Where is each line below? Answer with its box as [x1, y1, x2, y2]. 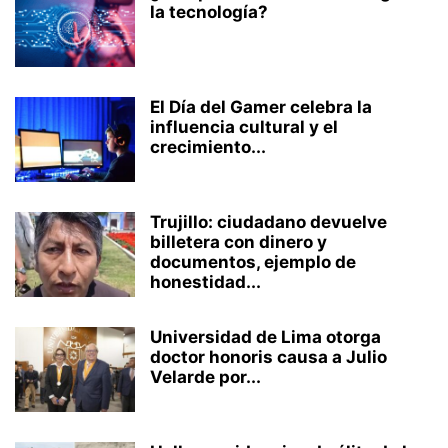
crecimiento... [150, 137, 266, 158]
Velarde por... [150, 367, 261, 388]
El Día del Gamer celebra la [150, 97, 372, 118]
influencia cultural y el [150, 117, 338, 138]
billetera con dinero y [150, 232, 327, 253]
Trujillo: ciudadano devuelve [150, 212, 387, 233]
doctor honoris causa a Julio [150, 347, 387, 368]
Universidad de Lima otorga [150, 327, 381, 348]
